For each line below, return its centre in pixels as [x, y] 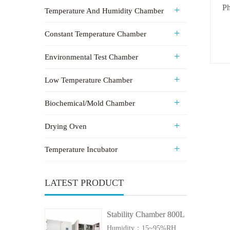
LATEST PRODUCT [84, 183]
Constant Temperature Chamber [95, 34]
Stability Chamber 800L [146, 215]
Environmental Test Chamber [91, 57]
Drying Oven [66, 127]
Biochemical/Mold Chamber [90, 103]
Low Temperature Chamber [89, 80]
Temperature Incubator [81, 150]
